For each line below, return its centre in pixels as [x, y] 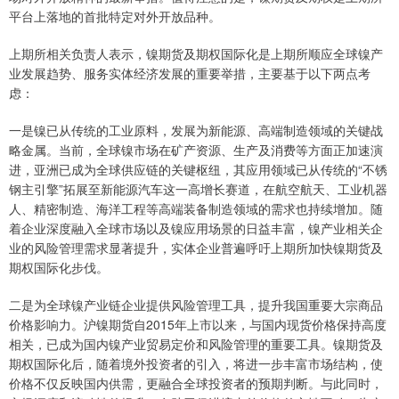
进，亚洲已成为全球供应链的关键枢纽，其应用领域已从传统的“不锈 [198, 170]
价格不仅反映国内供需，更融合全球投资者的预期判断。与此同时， [196, 383]
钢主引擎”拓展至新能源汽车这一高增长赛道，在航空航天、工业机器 [198, 189]
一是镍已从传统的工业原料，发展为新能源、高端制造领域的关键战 [196, 130]
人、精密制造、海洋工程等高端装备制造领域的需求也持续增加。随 [196, 209]
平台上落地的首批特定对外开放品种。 [115, 16]
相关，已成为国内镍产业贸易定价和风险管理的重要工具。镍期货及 [196, 344]
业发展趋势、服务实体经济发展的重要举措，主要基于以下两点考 [190, 73]
